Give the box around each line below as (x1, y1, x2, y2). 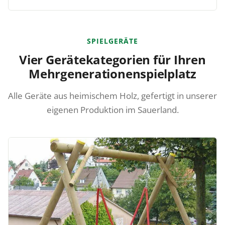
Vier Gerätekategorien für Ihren (19, 51, 206, 68)
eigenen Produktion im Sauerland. (46, 103, 179, 116)
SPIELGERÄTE (86, 36, 139, 46)
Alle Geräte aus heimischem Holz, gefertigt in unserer (8, 89, 217, 101)
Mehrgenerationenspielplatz (29, 65, 196, 82)
